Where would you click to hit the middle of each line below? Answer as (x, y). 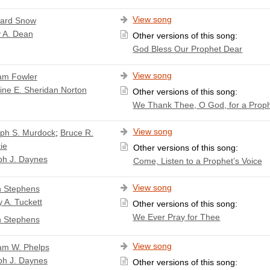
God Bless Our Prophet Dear (188, 49)
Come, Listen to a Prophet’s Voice (197, 161)
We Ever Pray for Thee (177, 217)
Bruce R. (77, 132)
